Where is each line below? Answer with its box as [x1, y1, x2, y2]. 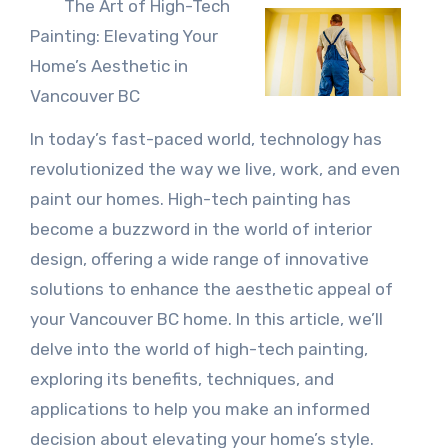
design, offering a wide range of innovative [29, 249, 369, 269]
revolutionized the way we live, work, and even [29, 159, 400, 179]
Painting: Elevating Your [29, 26, 218, 46]
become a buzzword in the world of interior [29, 219, 372, 239]
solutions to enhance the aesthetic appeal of [29, 279, 393, 299]
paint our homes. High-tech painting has [29, 189, 351, 209]
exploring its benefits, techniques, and [29, 369, 334, 389]
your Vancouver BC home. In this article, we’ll [29, 309, 383, 329]
